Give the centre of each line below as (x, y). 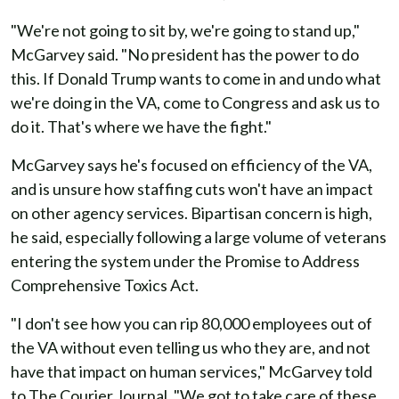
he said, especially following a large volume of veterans (199, 237)
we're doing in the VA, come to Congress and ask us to (195, 102)
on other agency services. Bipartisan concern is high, (191, 213)
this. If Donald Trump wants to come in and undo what (196, 78)
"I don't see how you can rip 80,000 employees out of (191, 323)
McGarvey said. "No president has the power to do (185, 54)
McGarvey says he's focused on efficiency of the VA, (191, 165)
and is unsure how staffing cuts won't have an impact (192, 189)
